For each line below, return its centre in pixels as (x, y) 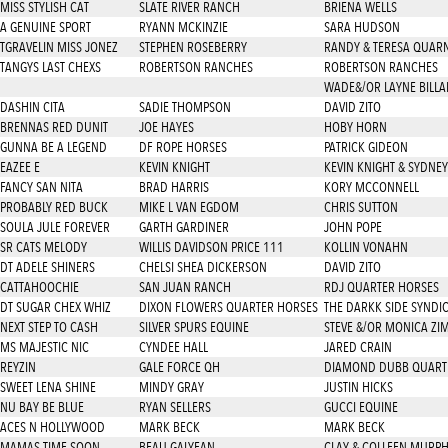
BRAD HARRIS (173, 187)
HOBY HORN (355, 127)
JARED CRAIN (357, 347)
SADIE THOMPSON (184, 107)
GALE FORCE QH (179, 367)
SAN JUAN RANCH (184, 287)
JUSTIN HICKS (358, 387)
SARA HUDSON (361, 27)
